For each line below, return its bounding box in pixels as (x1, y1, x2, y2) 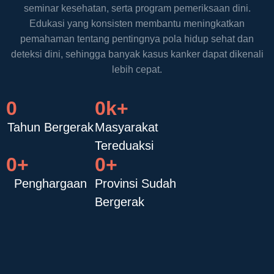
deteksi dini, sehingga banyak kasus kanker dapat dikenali (10, 49, 264, 60)
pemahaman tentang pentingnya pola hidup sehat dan (20, 34, 254, 45)
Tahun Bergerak (7, 120, 94, 134)
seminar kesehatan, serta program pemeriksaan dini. (23, 3, 251, 14)
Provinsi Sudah (95, 176, 176, 190)
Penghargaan (14, 176, 87, 190)
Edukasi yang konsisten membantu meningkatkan (29, 18, 245, 29)
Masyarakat (95, 120, 158, 134)
